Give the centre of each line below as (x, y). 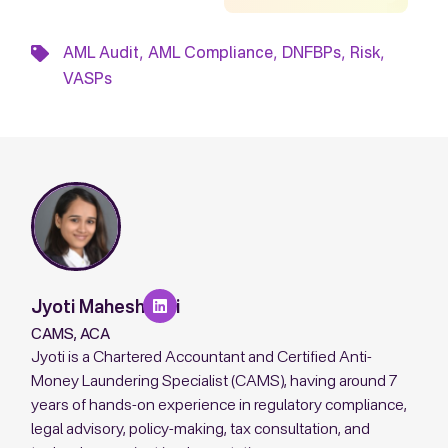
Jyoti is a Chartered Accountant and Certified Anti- (202, 357)
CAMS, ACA (71, 335)
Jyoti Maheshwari (106, 308)
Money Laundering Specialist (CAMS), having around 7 (215, 381)
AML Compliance (210, 54)
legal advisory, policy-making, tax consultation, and (201, 429)
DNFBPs (311, 54)
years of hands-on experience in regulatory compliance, (219, 405)
